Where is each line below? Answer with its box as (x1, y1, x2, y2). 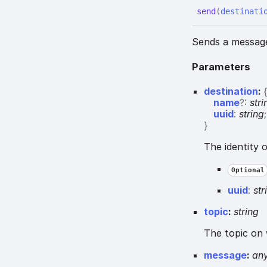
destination (204, 85, 259, 98)
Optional (231, 166, 265, 175)
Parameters (192, 60, 251, 73)
